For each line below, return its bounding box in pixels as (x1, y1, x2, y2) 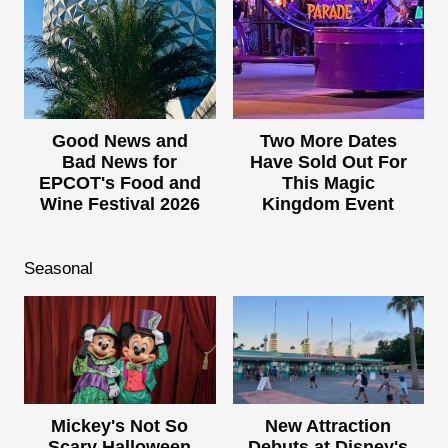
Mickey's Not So (51, 415, 189, 436)
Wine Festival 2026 (39, 193, 200, 214)
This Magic (281, 172, 375, 193)
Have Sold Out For (249, 151, 407, 172)
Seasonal (24, 258, 93, 278)
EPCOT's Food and (38, 172, 201, 193)
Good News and (51, 130, 188, 151)
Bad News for (62, 151, 178, 172)
